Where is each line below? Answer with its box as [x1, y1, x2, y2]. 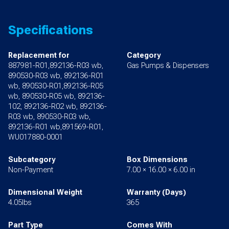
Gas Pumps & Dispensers [127, 61, 209, 71]
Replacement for [8, 51, 70, 60]
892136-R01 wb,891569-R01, [8, 123, 103, 132]
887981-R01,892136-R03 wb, [8, 61, 103, 71]
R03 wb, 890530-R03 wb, [8, 112, 90, 122]
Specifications [8, 23, 93, 38]
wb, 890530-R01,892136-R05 [8, 82, 103, 91]
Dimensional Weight [8, 188, 82, 197]
